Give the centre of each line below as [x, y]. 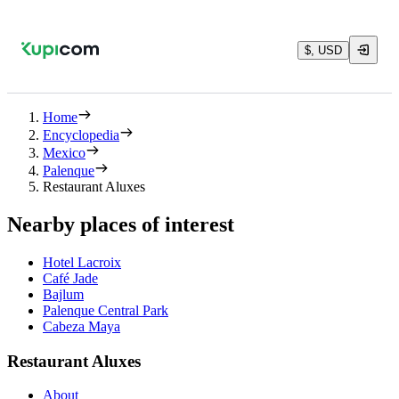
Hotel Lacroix [82, 262]
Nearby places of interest [121, 224]
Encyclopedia [81, 135]
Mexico [64, 153]
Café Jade [70, 278]
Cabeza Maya [81, 326]
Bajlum [63, 294]
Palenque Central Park [106, 310]
